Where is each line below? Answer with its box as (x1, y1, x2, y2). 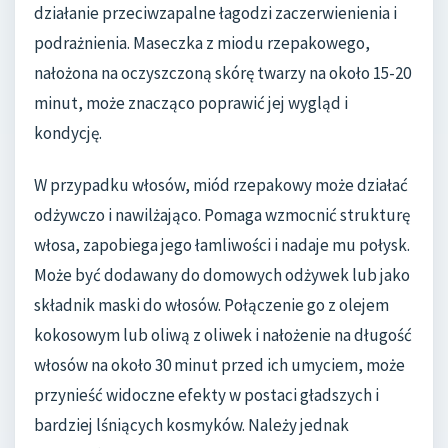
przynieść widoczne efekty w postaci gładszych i (34, 383, 379, 406)
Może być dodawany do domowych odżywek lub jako (34, 263, 410, 286)
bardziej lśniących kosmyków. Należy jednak (34, 413, 349, 436)
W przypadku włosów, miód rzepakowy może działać (34, 173, 408, 196)
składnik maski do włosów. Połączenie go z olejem (34, 293, 389, 316)
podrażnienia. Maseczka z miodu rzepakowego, (34, 32, 370, 55)
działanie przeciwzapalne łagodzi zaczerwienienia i (34, 2, 397, 25)
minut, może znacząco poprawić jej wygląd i (34, 92, 348, 115)
